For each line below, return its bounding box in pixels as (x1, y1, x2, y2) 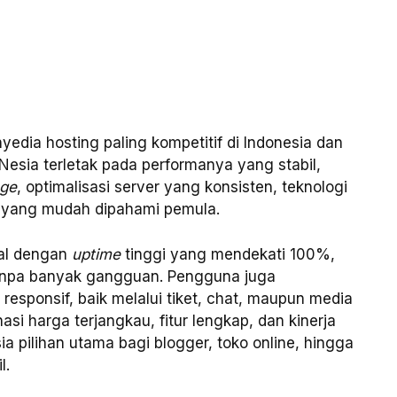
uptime (72, 245, 121, 263)
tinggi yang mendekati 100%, (121, 245, 335, 263)
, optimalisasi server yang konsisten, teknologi (17, 178, 347, 197)
